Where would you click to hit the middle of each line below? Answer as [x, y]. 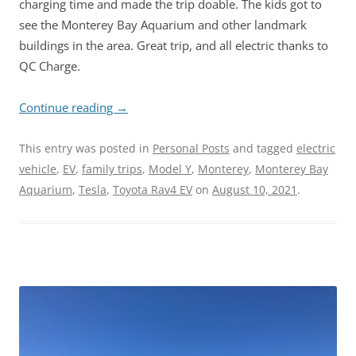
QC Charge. [50, 66]
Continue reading [68, 108]
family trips [112, 169]
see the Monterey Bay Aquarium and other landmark [163, 25]
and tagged [263, 149]
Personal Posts [191, 149]
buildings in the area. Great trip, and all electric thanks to [174, 46]
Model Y [170, 169]
